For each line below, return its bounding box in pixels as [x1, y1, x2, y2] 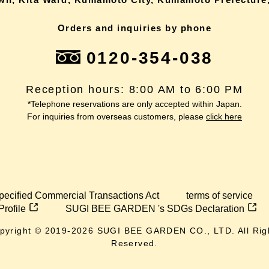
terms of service [186, 190, 253, 201]
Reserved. [111, 238, 158, 248]
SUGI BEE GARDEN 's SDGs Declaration [65, 203, 245, 214]
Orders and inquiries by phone [57, 22, 212, 33]
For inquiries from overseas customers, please [27, 111, 206, 121]
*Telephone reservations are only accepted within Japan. [27, 98, 242, 109]
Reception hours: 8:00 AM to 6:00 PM [26, 83, 243, 95]
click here [206, 111, 242, 121]
